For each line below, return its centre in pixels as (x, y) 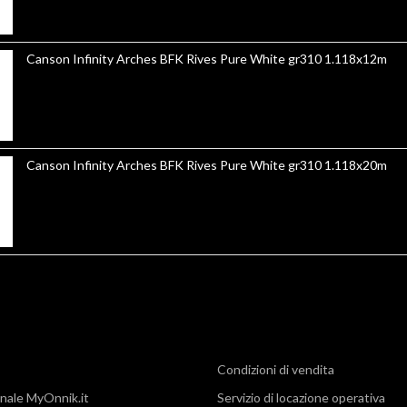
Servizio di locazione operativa (301, 397)
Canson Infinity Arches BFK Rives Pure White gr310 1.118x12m (355, 59)
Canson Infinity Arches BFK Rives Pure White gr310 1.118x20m (355, 165)
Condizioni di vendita (275, 369)
